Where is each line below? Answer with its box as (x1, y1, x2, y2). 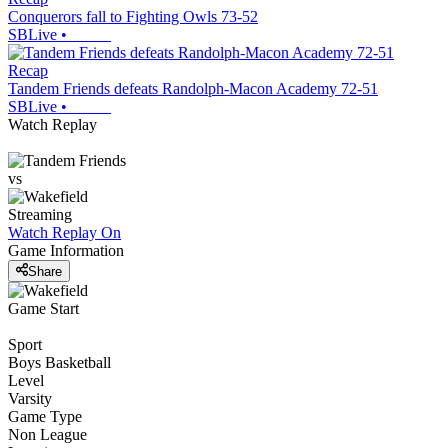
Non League (8, 425, 87, 443)
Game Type (8, 407, 82, 425)
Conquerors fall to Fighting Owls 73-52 (8, 8, 258, 26)
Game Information (8, 242, 124, 260)
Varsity (8, 389, 52, 407)
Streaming (8, 206, 72, 224)
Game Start (8, 299, 79, 317)
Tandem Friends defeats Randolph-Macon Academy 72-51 (8, 80, 378, 98)
